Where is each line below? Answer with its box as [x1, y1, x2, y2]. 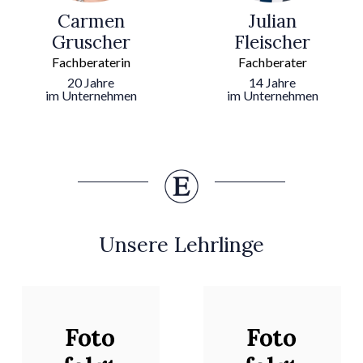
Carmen [57, 9, 125, 33]
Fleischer [234, 30, 310, 54]
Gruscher [51, 30, 130, 54]
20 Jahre [67, 75, 114, 91]
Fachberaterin [51, 54, 130, 70]
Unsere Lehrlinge [99, 231, 264, 258]
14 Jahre [249, 75, 296, 91]
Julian [248, 9, 297, 33]
